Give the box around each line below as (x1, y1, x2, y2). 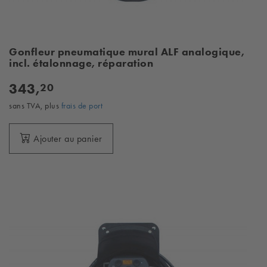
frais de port (61, 101, 103, 110)
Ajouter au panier (33, 133, 103, 144)
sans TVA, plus (9, 101, 61, 110)
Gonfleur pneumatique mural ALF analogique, (9, 45, 244, 58)
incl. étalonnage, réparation (9, 57, 153, 70)
